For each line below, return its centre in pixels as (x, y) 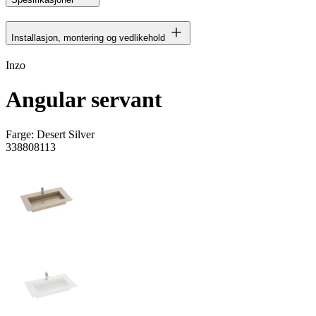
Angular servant (84, 100)
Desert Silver (66, 134)
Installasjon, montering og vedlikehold (88, 37)
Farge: (21, 134)
